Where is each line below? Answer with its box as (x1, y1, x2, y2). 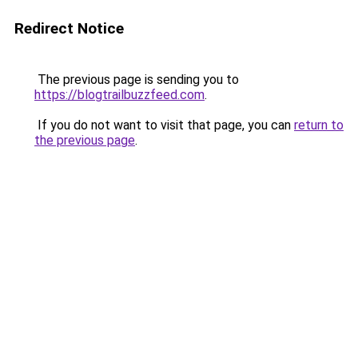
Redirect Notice (14, 19, 124, 38)
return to (294, 117, 344, 133)
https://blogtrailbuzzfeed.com (34, 87, 205, 102)
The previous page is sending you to (34, 72, 239, 87)
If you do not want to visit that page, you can (34, 117, 294, 133)
